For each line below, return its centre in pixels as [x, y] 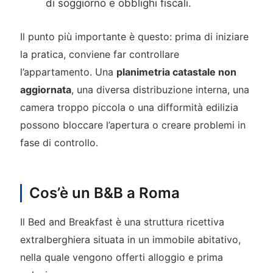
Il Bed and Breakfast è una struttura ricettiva [122, 222]
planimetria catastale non [176, 72]
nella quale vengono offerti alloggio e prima [121, 257]
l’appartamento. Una [68, 72]
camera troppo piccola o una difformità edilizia [129, 108]
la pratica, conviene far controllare [99, 55]
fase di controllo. [59, 143]
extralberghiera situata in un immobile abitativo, [130, 240]
